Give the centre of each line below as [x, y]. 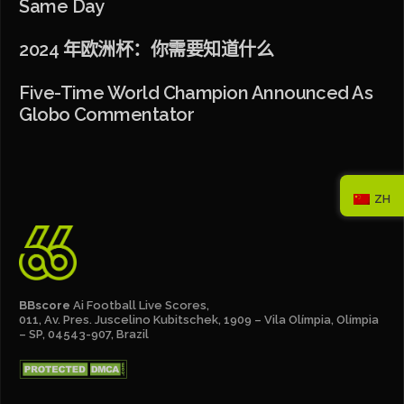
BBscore [45, 305]
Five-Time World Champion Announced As [196, 93]
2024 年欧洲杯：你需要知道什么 [147, 50]
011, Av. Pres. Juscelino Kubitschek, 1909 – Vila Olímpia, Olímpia [199, 319]
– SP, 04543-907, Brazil [84, 334]
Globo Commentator [107, 115]
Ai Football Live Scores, [142, 305]
